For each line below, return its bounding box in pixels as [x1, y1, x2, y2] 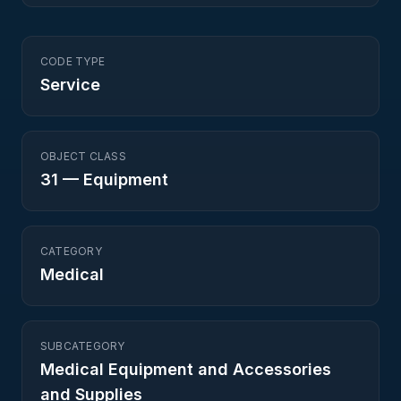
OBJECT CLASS [40, 149, 126, 163]
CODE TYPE [40, 55, 106, 68]
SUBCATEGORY [40, 339, 125, 353]
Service [40, 75, 100, 94]
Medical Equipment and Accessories [40, 360, 331, 379]
